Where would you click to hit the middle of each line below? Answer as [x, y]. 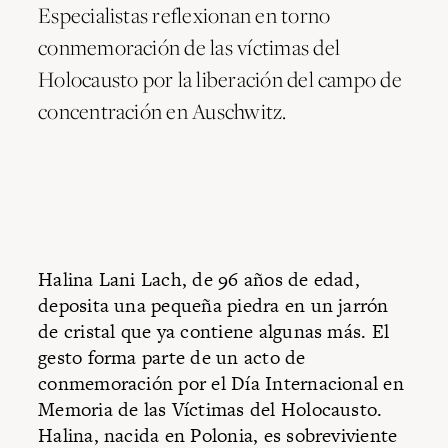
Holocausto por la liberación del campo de [220, 79]
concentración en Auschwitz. [162, 111]
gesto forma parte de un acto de [172, 358]
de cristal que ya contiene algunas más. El [214, 332]
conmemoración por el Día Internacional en [221, 384]
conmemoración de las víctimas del [189, 47]
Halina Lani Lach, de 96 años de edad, [199, 280]
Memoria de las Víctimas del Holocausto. [210, 410]
